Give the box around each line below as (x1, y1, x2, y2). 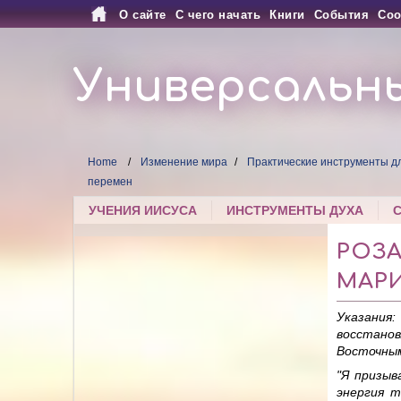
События (313, 8, 370, 21)
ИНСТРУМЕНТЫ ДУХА (226, 203, 364, 218)
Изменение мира (141, 156, 228, 169)
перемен (88, 175, 133, 189)
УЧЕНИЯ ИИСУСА (89, 203, 198, 218)
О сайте (119, 8, 166, 21)
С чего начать (175, 8, 261, 21)
